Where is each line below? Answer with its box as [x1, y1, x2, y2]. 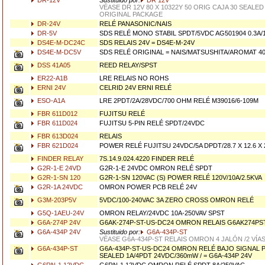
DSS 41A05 [35, 62, 70, 69]
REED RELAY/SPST [99, 62, 157, 69]
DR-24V [35, 20, 60, 27]
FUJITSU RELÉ [99, 110, 145, 117]
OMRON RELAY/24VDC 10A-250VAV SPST [99, 209, 225, 216]
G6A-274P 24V [35, 219, 80, 226]
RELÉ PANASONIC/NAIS [99, 20, 172, 27]
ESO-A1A [35, 97, 65, 104]
